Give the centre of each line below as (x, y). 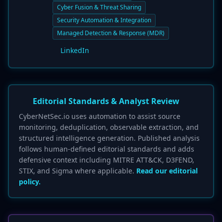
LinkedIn (75, 50)
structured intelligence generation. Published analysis (109, 138)
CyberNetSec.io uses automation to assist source (100, 116)
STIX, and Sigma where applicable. (78, 171)
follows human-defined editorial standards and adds (107, 149)
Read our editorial (167, 171)
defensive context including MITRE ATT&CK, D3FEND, (107, 160)
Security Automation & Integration (104, 20)
